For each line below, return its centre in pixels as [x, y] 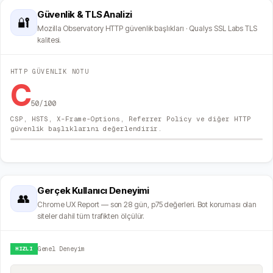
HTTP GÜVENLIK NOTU [50, 72]
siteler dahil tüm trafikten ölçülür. [91, 216]
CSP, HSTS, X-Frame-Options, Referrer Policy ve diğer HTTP [131, 119]
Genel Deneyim [61, 249]
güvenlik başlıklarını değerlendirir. [87, 129]
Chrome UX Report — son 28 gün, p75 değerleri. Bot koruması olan [147, 205]
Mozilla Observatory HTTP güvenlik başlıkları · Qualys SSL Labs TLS [147, 29]
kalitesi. [49, 40]
